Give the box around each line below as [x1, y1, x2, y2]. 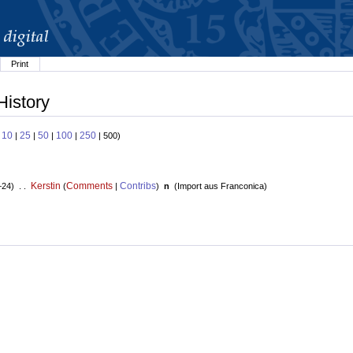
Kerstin [30, 180, 61, 192]
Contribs [119, 180, 156, 192]
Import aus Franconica [176, 181, 264, 191]
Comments [65, 180, 113, 192]
